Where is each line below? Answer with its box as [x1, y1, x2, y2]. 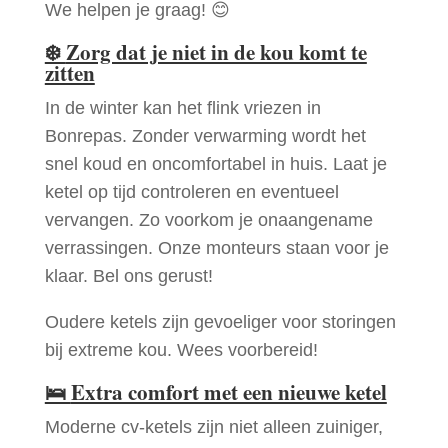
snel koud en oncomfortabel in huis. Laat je [44, 154, 387, 175]
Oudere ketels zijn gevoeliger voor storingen [44, 312, 396, 333]
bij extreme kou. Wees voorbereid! [44, 340, 318, 361]
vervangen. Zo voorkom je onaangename [44, 210, 373, 231]
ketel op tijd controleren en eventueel [44, 182, 339, 203]
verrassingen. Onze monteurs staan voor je [44, 238, 389, 259]
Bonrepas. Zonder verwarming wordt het [44, 126, 366, 147]
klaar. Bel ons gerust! [44, 266, 213, 287]
